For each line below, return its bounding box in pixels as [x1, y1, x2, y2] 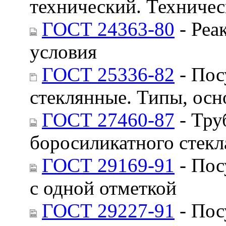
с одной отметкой [30, 177, 177, 199]
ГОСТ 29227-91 [42, 199, 175, 221]
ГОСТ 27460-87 [42, 108, 175, 131]
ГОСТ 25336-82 [42, 63, 175, 85]
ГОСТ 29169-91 [42, 154, 175, 176]
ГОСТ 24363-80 [42, 18, 175, 40]
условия [30, 40, 97, 63]
